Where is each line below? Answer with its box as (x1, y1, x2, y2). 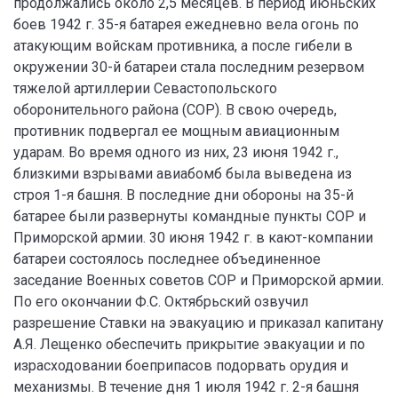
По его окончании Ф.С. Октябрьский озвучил (13, 293, 308, 310)
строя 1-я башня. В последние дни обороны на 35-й (13, 187, 354, 203)
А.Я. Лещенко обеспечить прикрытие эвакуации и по (13, 336, 365, 353)
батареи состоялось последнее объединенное (13, 251, 321, 267)
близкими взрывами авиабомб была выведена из (13, 165, 352, 182)
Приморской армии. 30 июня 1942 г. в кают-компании (13, 229, 373, 246)
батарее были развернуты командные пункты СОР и (13, 208, 366, 225)
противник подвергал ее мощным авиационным (13, 123, 339, 139)
